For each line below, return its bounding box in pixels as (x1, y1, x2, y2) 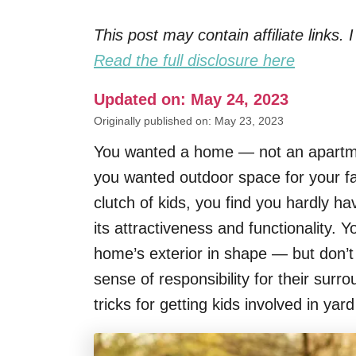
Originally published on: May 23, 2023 (94, 114, 284, 127)
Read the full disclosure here (94, 52, 295, 69)
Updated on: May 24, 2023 (94, 91, 288, 108)
